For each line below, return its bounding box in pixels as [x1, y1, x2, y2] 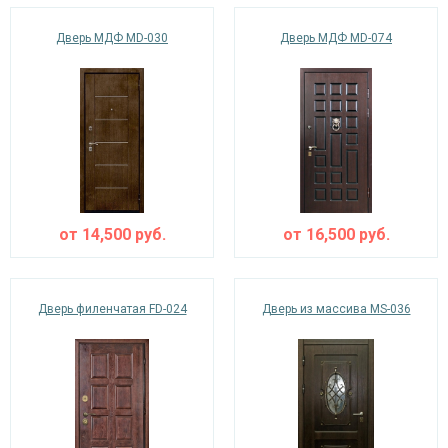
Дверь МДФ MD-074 [280, 31, 392, 45]
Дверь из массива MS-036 [261, 302, 411, 316]
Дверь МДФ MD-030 [56, 31, 168, 45]
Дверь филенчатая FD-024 [37, 302, 187, 316]
